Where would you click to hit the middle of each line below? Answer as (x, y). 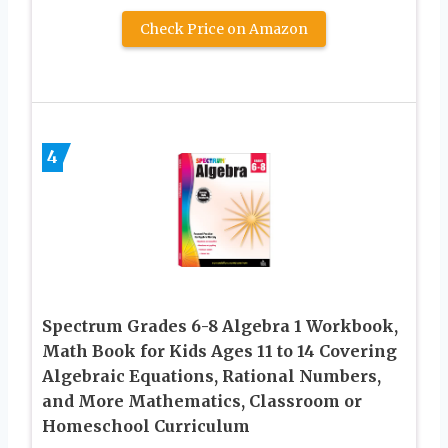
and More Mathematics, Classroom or (202, 401)
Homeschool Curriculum (146, 426)
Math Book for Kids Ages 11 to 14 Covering (219, 351)
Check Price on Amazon (224, 29)
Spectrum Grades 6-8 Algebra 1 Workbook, (220, 326)
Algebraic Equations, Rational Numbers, (211, 376)
